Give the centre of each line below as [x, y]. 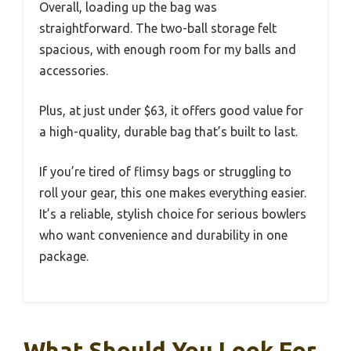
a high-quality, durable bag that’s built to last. [168, 132]
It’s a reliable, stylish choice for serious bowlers [173, 214]
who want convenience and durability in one [163, 235]
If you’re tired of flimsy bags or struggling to [165, 172]
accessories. [74, 71]
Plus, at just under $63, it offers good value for [171, 111]
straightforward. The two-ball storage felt [158, 29]
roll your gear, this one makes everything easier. [173, 193]
